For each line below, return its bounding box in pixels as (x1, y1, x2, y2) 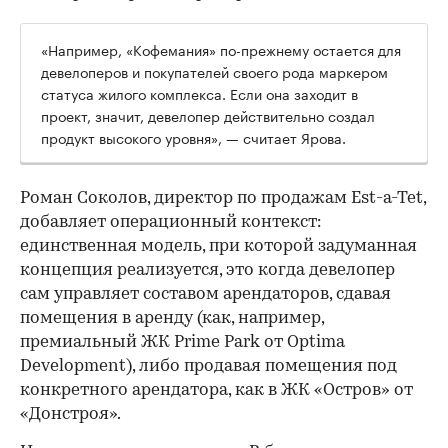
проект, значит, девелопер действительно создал (41, 103, 375, 126)
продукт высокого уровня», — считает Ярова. (41, 125, 346, 148)
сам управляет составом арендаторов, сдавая (20, 285, 391, 303)
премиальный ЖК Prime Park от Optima (20, 333, 345, 351)
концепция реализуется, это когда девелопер (20, 261, 395, 279)
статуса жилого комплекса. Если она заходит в (41, 81, 358, 104)
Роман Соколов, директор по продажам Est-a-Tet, (20, 189, 426, 207)
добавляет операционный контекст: (20, 213, 321, 231)
